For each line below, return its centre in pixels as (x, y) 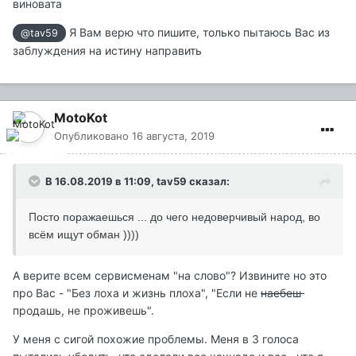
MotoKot (81, 117)
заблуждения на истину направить (109, 50)
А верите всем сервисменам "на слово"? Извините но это (170, 275)
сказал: (208, 181)
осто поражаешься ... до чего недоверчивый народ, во (178, 217)
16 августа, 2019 (173, 135)
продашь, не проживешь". (83, 310)
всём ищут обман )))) (84, 234)
